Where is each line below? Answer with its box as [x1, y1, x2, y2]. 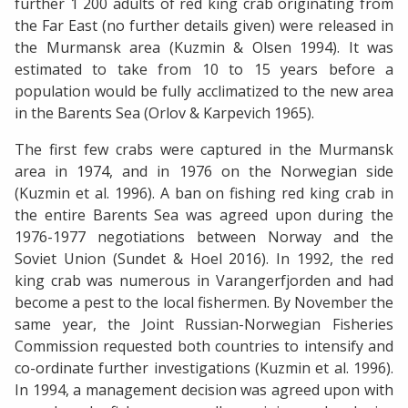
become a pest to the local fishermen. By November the [15, 291, 393, 312]
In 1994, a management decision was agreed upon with [15, 379, 393, 400]
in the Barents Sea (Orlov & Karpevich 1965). [15, 102, 314, 123]
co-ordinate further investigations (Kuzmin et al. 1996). [15, 357, 393, 378]
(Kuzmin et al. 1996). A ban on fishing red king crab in [15, 182, 393, 203]
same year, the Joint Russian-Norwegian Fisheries [15, 313, 393, 334]
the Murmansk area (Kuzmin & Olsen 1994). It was [15, 36, 393, 57]
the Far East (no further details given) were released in [15, 15, 393, 36]
